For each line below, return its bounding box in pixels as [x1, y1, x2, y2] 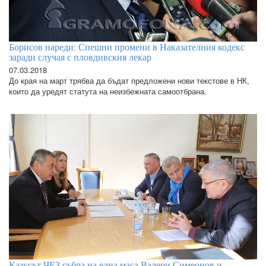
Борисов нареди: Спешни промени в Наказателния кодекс [9, 40, 245, 53]
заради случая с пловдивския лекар [9, 50, 151, 63]
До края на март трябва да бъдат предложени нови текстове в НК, [9, 74, 249, 86]
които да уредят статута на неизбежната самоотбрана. [9, 85, 207, 97]
